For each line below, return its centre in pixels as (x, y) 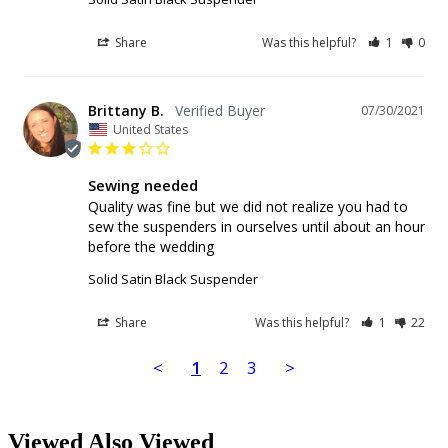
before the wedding (151, 246)
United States (150, 129)
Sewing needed (143, 184)
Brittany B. (126, 110)
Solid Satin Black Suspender (173, 278)
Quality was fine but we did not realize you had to (248, 206)
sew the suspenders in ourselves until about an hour (256, 226)
